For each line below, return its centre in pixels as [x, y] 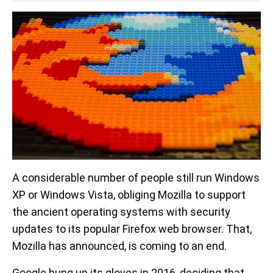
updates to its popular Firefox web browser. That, [132, 229]
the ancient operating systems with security [121, 211]
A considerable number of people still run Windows [136, 177]
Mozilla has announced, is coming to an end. [119, 246]
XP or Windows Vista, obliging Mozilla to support [129, 194]
